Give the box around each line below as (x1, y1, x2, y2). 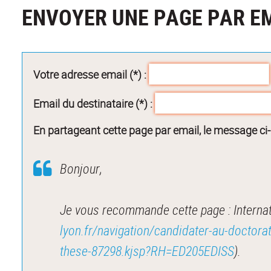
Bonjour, (60, 159, 103, 177)
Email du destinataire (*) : (33, 96, 153, 111)
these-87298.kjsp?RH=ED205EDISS (60, 241, 235, 260)
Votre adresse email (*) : (33, 67, 147, 82)
